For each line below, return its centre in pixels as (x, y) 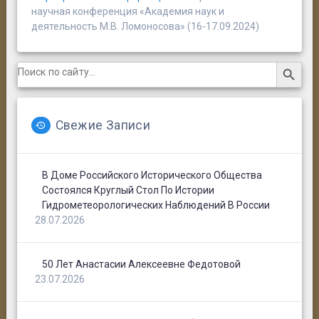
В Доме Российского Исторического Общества (152, 176)
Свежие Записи (103, 126)
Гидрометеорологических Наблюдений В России (156, 205)
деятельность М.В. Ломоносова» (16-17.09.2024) (145, 27)
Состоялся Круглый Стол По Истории (128, 190)
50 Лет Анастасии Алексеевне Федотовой (141, 265)
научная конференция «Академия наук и (127, 12)
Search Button (289, 61)
